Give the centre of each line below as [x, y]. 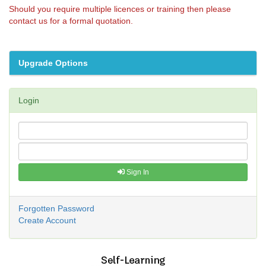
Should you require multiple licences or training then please [120, 9]
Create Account [47, 220]
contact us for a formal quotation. [71, 20]
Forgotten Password [56, 208]
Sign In [137, 172]
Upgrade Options [53, 63]
